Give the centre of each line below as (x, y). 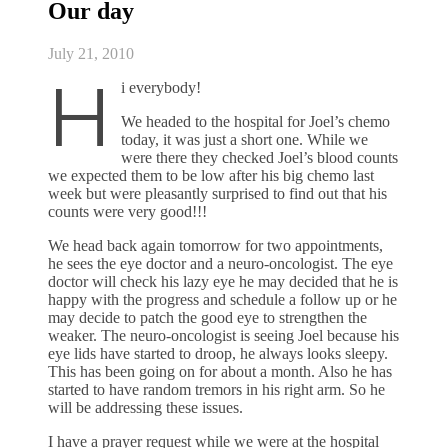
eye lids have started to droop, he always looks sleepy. (218, 353)
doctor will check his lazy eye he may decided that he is (223, 281)
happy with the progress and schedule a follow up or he (222, 299)
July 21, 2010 (91, 53)
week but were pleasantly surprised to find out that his (217, 193)
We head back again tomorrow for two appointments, (215, 245)
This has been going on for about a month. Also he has (220, 371)
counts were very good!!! (127, 211)
